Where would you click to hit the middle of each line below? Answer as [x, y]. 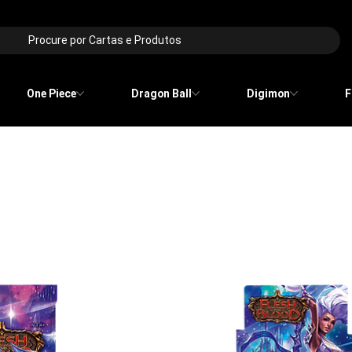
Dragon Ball [161, 94]
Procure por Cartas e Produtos [105, 40]
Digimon [269, 94]
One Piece [51, 94]
